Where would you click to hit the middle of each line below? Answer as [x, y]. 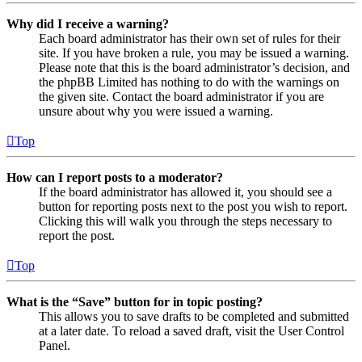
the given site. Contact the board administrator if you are [181, 96]
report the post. [77, 235]
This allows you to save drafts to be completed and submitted [194, 316]
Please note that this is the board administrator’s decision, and [194, 67]
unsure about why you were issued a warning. [156, 111]
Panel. [55, 345]
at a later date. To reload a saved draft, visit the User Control [192, 330]
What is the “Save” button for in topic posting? [135, 301]
